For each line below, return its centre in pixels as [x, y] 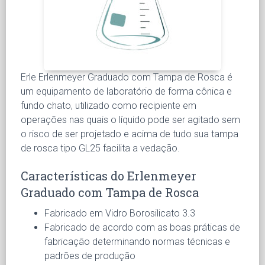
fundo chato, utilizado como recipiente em [109, 105]
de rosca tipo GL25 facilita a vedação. [100, 148]
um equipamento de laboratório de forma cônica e [126, 91]
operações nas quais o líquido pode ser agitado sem [130, 119]
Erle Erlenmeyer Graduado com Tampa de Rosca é [127, 77]
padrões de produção [90, 256]
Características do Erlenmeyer [109, 175]
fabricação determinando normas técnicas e [137, 241]
